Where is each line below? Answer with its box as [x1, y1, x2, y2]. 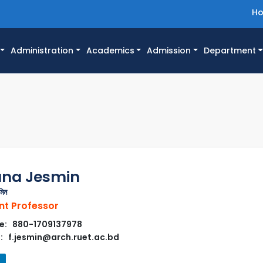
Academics [86, 45, 134, 57]
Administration [11, 45, 74, 57]
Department [203, 45, 256, 57]
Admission [147, 45, 191, 57]
